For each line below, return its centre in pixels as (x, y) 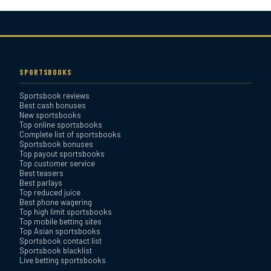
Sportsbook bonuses (56, 144)
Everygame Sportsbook (119, 51)
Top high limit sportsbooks (66, 212)
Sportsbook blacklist (56, 251)
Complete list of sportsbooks (70, 135)
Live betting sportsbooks (63, 260)
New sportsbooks (50, 115)
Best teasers (41, 173)
